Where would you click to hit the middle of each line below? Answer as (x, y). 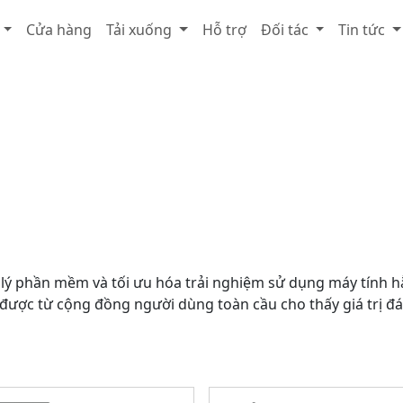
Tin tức (362, 30)
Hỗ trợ (224, 30)
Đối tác (284, 30)
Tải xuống (139, 30)
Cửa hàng (59, 30)
